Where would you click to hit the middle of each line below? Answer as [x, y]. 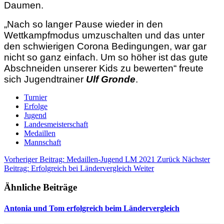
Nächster [196, 159]
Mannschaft [42, 142]
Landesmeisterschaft [56, 124]
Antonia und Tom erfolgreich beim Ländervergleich [92, 208]
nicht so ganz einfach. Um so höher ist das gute [106, 57]
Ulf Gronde [111, 79]
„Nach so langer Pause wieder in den [83, 24]
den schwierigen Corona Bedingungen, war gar [105, 46]
